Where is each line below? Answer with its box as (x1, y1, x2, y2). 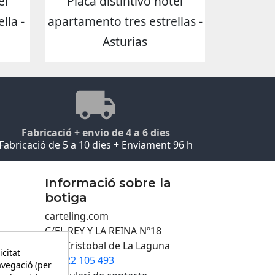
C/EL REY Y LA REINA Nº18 (45, 223, 161, 238)
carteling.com (45, 209, 109, 223)
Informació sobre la (45, 175, 171, 190)
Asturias (103, 33, 147, 50)
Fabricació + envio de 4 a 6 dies (21, 125, 170, 139)
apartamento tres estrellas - (47, 13, 203, 30)
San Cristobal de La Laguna (45, 238, 170, 252)
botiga (45, 190, 87, 205)
